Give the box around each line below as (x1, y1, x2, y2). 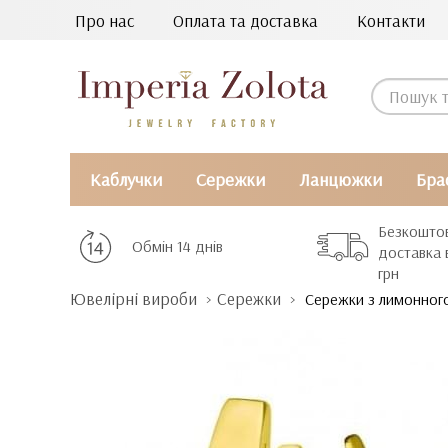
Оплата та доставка (173, 10, 318, 31)
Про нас (75, 10, 134, 31)
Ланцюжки (298, 168, 382, 191)
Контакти (357, 10, 425, 31)
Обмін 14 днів (131, 236, 223, 256)
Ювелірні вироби (70, 288, 197, 309)
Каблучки (90, 168, 163, 191)
